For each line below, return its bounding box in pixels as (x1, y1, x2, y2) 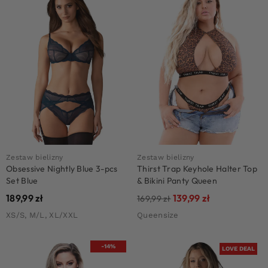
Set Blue (6, 175, 38, 187)
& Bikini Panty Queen (137, 175, 218, 187)
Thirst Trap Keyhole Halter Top (137, 163, 258, 175)
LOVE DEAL (222, 245, 255, 252)
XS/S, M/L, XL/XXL (6, 211, 78, 220)
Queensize (137, 211, 179, 220)
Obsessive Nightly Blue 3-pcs (6, 163, 118, 175)
